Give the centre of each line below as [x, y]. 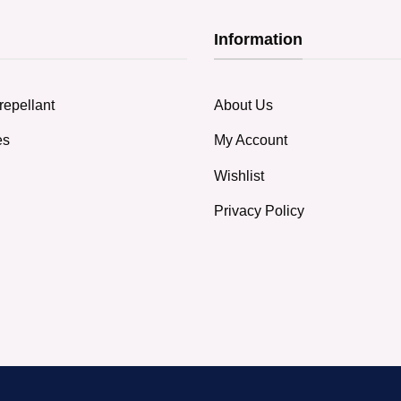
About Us [243, 105]
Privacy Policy [259, 211]
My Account [251, 141]
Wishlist [239, 175]
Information [258, 39]
